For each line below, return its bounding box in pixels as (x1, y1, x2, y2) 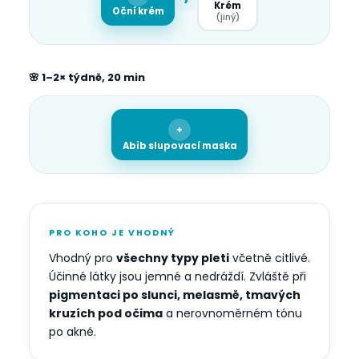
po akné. (49, 324, 96, 340)
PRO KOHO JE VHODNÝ (49, 227, 176, 239)
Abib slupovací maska (122, 139, 237, 152)
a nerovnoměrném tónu (163, 305, 302, 321)
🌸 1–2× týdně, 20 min (29, 70, 145, 85)
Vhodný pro (49, 250, 116, 266)
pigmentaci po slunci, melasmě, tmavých (49, 287, 301, 303)
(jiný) (216, 10, 240, 23)
